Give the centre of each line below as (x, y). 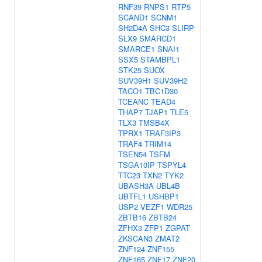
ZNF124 (132, 249)
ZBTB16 (132, 217)
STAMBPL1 (160, 59)
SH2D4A (133, 28)
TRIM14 (158, 144)
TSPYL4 (172, 165)
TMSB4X (154, 123)
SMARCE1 (137, 49)
